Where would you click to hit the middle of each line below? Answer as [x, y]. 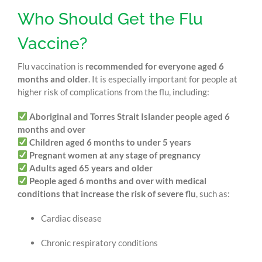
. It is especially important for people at [163, 79]
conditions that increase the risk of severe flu [106, 193]
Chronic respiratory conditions [99, 242]
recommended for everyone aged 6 [154, 66]
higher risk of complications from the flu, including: [113, 92]
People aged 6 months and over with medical [118, 180]
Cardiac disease [71, 218]
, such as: [213, 193]
